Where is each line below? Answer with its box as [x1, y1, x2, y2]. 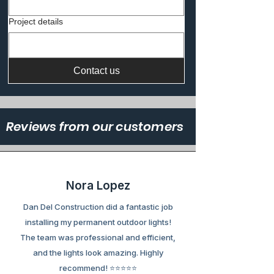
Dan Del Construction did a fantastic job [23, 202, 173, 212]
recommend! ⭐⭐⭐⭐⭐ [59, 263, 137, 273]
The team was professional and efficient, [20, 232, 176, 242]
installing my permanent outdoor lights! [24, 217, 171, 227]
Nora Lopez [65, 179, 130, 193]
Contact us [73, 65, 120, 76]
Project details [9, 17, 63, 26]
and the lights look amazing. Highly [32, 248, 163, 257]
